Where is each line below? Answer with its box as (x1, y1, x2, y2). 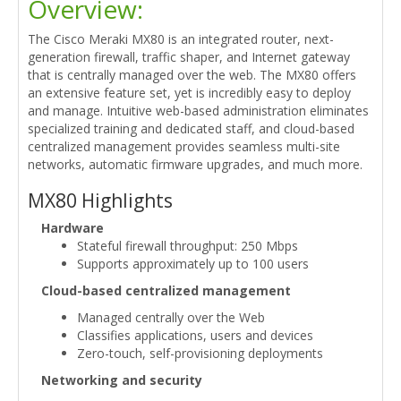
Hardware (41, 219, 104, 237)
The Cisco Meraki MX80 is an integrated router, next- (28, 30, 334, 48)
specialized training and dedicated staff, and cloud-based (28, 120, 354, 138)
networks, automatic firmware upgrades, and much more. (28, 156, 363, 174)
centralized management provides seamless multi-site (28, 138, 340, 156)
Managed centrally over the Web (77, 309, 265, 327)
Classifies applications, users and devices (77, 327, 313, 345)
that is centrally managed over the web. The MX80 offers (28, 66, 356, 84)
